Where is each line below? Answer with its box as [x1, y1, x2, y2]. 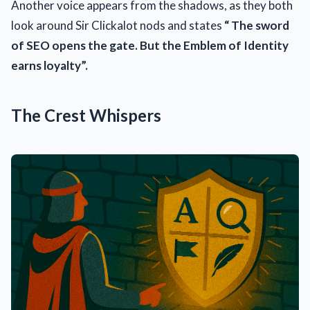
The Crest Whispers [11, 104, 161, 125]
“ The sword [224, 17, 289, 33]
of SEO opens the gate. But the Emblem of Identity [11, 37, 289, 53]
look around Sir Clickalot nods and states [11, 17, 224, 33]
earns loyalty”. [11, 57, 88, 73]
